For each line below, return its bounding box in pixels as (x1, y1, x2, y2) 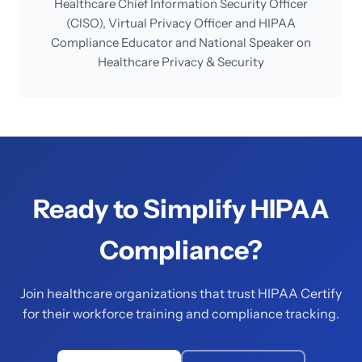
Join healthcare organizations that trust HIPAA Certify (20, 285, 342, 301)
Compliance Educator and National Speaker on (51, 35, 311, 50)
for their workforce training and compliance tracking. (23, 305, 339, 322)
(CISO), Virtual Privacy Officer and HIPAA (66, 15, 296, 31)
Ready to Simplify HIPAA (32, 193, 330, 225)
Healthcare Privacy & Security (98, 54, 264, 69)
